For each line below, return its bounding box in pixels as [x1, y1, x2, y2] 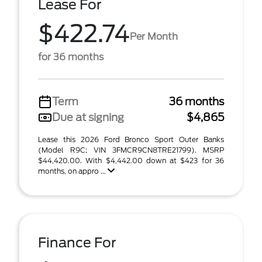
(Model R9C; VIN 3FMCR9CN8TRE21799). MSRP [38, 146, 224, 154]
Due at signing [52, 111, 124, 123]
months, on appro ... [38, 167, 108, 175]
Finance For [38, 235, 116, 251]
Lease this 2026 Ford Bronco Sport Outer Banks [38, 135, 224, 144]
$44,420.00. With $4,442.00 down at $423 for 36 [38, 156, 224, 165]
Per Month [130, 30, 178, 42]
